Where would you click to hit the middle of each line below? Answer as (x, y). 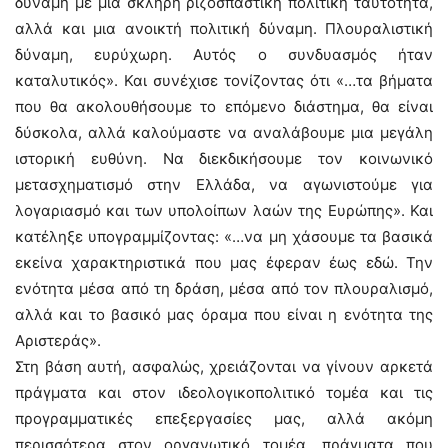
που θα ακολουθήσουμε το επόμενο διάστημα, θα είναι (224, 106)
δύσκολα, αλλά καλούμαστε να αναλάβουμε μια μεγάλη (224, 132)
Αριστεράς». (58, 340)
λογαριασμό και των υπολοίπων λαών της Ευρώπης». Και (224, 210)
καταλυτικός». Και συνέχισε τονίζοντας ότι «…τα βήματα (224, 80)
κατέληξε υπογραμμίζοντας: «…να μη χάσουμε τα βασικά (224, 236)
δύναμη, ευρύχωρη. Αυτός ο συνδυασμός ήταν (224, 54)
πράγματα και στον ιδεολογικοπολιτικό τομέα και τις (224, 392)
